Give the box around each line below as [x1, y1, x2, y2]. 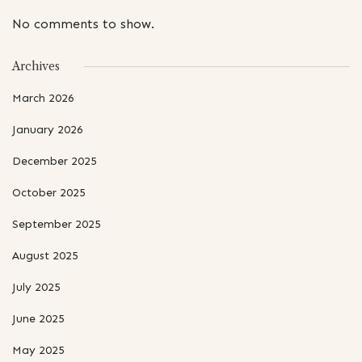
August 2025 [12, 248, 78, 263]
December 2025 [12, 154, 97, 168]
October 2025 [12, 185, 86, 200]
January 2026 [12, 122, 83, 137]
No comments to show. [12, 15, 154, 32]
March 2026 [12, 90, 74, 105]
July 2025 [12, 280, 61, 294]
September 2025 [12, 217, 101, 231]
